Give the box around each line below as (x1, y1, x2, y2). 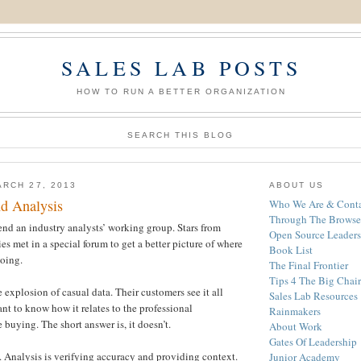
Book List (269, 243, 313, 258)
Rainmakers (269, 304, 321, 319)
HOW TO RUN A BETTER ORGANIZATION (77, 86, 286, 96)
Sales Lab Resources (269, 288, 358, 304)
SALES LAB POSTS (61, 54, 301, 81)
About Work (269, 319, 322, 334)
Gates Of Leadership (269, 334, 357, 350)
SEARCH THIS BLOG (127, 130, 234, 139)
